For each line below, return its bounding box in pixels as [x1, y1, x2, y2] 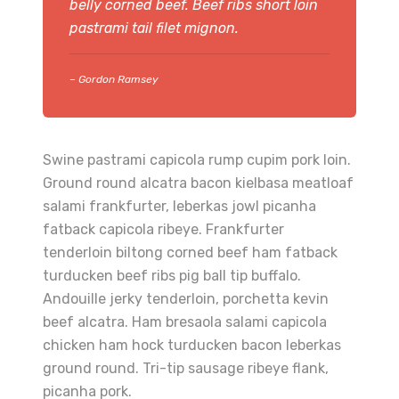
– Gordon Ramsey [69, 72, 159, 85]
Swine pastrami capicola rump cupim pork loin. [43, 151, 351, 168]
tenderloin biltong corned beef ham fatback [43, 243, 338, 261]
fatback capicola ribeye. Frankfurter [43, 220, 284, 238]
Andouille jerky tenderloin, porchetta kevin [43, 289, 329, 307]
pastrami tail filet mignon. [69, 19, 239, 37]
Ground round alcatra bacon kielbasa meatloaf [43, 174, 354, 191]
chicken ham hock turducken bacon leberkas [43, 336, 341, 354]
